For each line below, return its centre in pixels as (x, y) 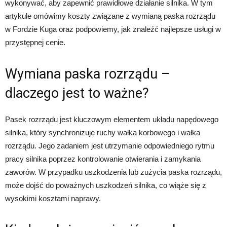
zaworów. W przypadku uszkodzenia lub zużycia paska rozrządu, (113, 172)
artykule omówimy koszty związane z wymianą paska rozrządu (110, 16)
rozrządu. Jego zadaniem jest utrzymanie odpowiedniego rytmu (110, 146)
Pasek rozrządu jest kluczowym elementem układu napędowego (112, 120)
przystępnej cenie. (35, 43)
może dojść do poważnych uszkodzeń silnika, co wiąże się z (106, 185)
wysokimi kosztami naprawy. (53, 199)
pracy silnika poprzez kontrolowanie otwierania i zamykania (103, 159)
